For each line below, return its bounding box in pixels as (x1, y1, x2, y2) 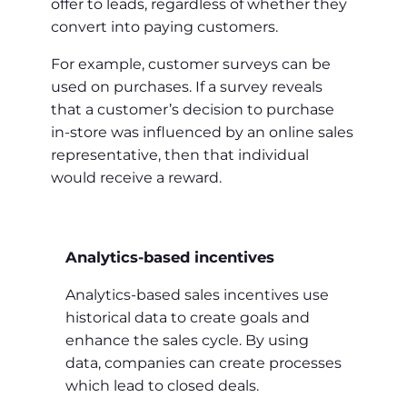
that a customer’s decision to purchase (51, 100, 334, 118)
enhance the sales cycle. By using (65, 331, 309, 349)
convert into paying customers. (51, 17, 278, 35)
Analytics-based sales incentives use (65, 285, 329, 303)
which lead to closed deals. (65, 376, 259, 394)
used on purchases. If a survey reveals (51, 77, 323, 95)
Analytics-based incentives (65, 248, 274, 267)
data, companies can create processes (65, 353, 342, 372)
